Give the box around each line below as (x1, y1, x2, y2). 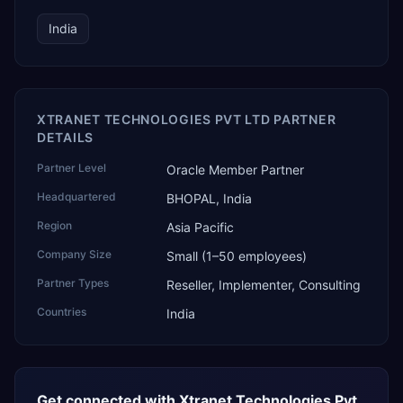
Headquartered (37, 190, 116, 203)
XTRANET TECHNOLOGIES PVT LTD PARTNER (37, 112, 336, 127)
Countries (37, 305, 86, 318)
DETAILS (37, 130, 94, 145)
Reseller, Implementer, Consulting (166, 277, 361, 292)
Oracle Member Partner (166, 162, 304, 177)
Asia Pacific (166, 219, 234, 235)
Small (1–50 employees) (166, 248, 307, 264)
